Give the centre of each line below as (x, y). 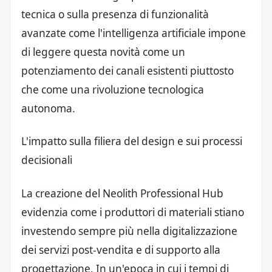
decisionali (47, 160)
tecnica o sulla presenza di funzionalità (115, 15)
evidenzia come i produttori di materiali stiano (133, 212)
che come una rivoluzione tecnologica (113, 90)
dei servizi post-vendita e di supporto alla (121, 250)
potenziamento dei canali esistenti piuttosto (127, 71)
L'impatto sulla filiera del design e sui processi (132, 141)
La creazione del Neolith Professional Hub (122, 193)
